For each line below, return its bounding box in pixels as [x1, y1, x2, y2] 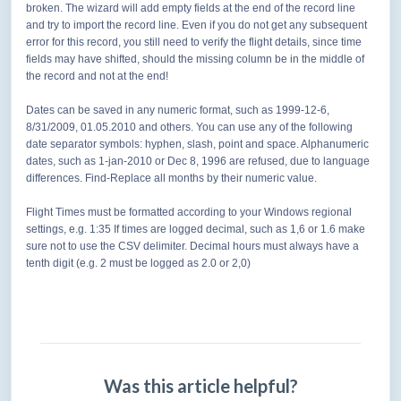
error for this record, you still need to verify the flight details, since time [26, 36, 362, 49]
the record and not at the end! [26, 70, 168, 83]
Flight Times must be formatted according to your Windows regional [26, 206, 352, 219]
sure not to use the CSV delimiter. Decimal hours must [26, 240, 289, 253]
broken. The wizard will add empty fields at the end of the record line [26, 2, 355, 15]
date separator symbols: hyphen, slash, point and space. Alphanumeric [26, 138, 369, 151]
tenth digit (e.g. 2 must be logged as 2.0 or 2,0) [26, 257, 251, 270]
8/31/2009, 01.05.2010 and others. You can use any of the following [26, 121, 353, 134]
